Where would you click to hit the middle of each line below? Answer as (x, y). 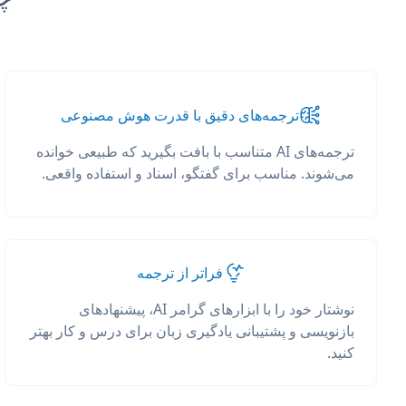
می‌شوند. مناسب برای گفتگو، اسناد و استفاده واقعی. (198, 173)
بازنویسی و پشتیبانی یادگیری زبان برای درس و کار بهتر (192, 331)
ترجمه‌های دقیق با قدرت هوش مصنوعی (180, 115)
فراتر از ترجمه (180, 273)
